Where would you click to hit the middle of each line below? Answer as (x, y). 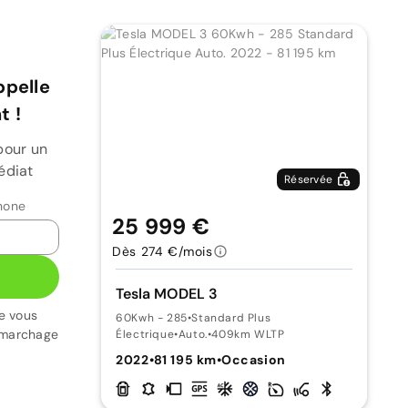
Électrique (145, 334)
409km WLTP (248, 334)
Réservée (309, 179)
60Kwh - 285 (152, 318)
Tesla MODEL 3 (167, 294)
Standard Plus (231, 318)
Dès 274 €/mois (163, 251)
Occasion (254, 360)
